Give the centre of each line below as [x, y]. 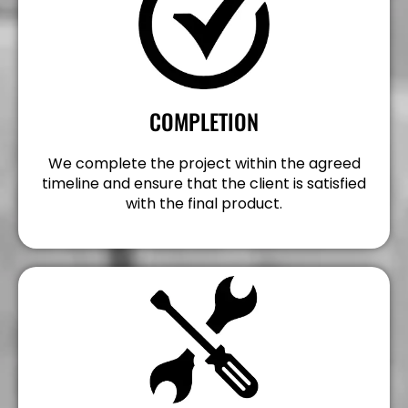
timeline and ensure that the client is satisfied [204, 184]
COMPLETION [204, 121]
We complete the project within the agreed [204, 163]
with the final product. [204, 204]
